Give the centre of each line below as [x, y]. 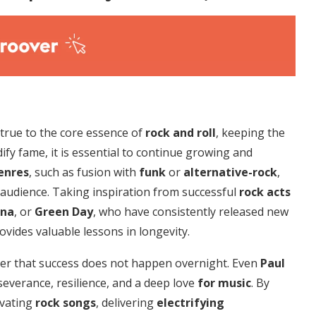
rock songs [66, 303]
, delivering [126, 303]
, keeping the [250, 133]
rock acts [265, 192]
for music [224, 283]
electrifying [190, 303]
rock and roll [181, 133]
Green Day [64, 212]
